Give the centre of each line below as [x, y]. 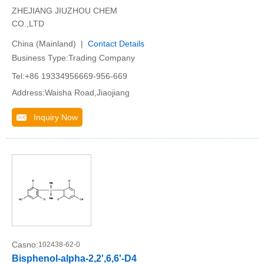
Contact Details [116, 44]
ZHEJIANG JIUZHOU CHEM [65, 11]
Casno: [25, 245]
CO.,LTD [28, 24]
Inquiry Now [52, 117]
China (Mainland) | [50, 44]
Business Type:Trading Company [73, 58]
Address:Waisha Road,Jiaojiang [71, 93]
